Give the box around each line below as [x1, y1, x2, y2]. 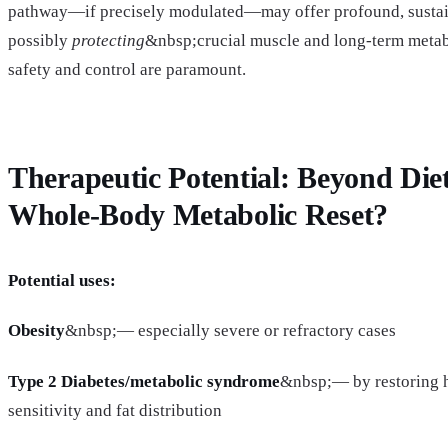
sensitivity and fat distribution [8, 400, 222, 420]
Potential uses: [8, 271, 116, 291]
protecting [72, 30, 145, 50]
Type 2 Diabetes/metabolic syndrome [8, 371, 280, 391]
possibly [8, 30, 72, 50]
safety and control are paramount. [8, 59, 246, 79]
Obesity [8, 321, 65, 341]
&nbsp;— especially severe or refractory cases [65, 321, 396, 341]
